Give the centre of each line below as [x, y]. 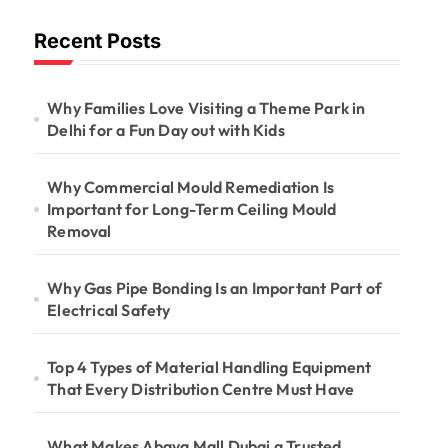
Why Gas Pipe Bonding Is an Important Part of [215, 288]
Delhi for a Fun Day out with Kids [166, 130]
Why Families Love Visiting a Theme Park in [206, 108]
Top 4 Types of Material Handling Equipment [209, 367]
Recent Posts [97, 41]
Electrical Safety [109, 310]
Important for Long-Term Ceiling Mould [192, 209]
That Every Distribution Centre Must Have [201, 389]
